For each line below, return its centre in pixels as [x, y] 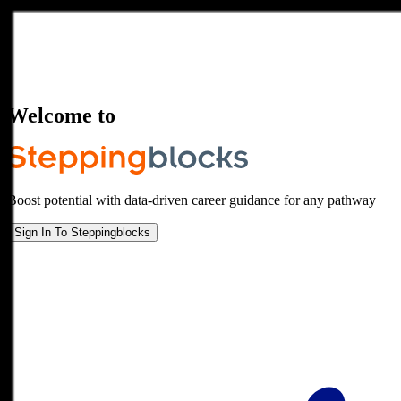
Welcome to [61, 115]
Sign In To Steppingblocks [82, 232]
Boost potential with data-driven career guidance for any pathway [192, 200]
